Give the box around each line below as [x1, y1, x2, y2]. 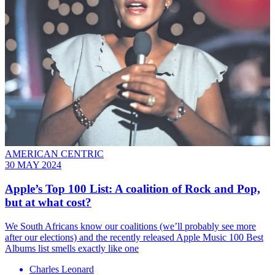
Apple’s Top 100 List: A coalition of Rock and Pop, [5, 182, 260, 196]
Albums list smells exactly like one [5, 242, 139, 254]
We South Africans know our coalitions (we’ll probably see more [5, 220, 256, 231]
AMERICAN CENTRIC [5, 149, 104, 160]
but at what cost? [5, 196, 91, 209]
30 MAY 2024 [5, 160, 61, 171]
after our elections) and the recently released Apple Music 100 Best [5, 231, 263, 242]
